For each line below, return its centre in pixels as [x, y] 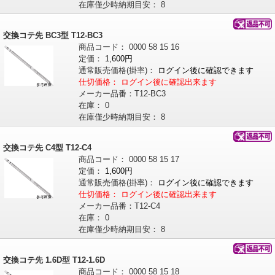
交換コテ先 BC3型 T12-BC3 [53, 36]
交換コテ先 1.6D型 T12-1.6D [54, 260]
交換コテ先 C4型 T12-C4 [47, 148]
